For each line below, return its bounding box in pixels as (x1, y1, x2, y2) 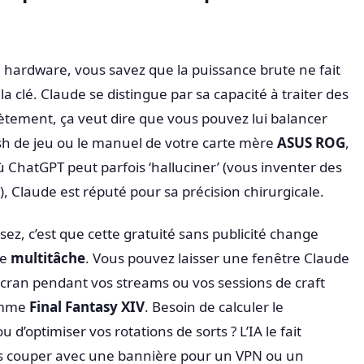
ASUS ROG (277, 133, 345, 153)
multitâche (11, 248, 85, 267)
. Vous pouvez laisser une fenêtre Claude (85, 248, 349, 267)
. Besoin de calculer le (145, 297, 284, 316)
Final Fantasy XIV (29, 297, 145, 316)
